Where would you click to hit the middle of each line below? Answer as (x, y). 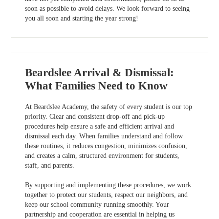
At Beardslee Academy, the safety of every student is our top (109, 107)
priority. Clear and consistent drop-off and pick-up (95, 117)
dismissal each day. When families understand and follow (104, 136)
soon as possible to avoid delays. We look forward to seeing (108, 8)
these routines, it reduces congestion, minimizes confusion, (106, 146)
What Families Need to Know (97, 86)
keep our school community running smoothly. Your (97, 205)
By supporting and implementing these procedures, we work (108, 185)
